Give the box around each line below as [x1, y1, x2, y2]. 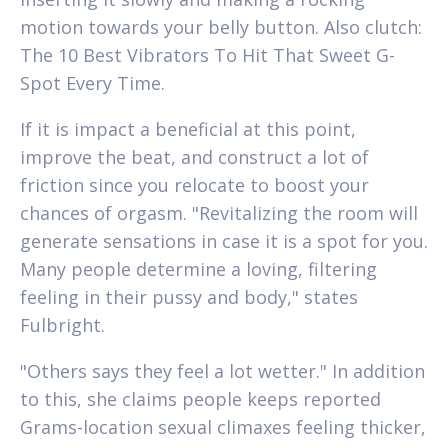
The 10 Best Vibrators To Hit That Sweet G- [20, 42, 395, 67]
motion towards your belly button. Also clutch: [20, 14, 422, 39]
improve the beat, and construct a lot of [20, 144, 369, 169]
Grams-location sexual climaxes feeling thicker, [20, 414, 426, 439]
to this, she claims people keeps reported [20, 386, 381, 411]
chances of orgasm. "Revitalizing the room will [20, 200, 418, 225]
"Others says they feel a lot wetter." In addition [20, 358, 425, 383]
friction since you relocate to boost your [20, 172, 369, 197]
